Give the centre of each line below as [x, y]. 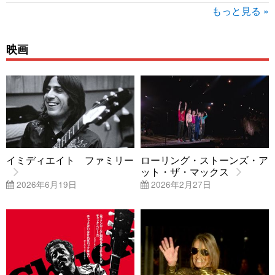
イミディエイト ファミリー [70, 160]
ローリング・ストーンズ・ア [204, 160]
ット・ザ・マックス [185, 171]
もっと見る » [240, 10]
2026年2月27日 [180, 184]
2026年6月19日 [45, 184]
